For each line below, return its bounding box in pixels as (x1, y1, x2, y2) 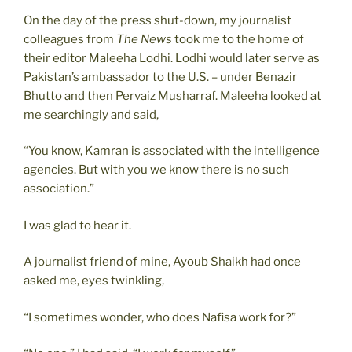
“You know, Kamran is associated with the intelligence (24, 144, 320, 159)
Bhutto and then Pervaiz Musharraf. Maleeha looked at (24, 88, 321, 103)
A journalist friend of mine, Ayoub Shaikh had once (24, 255, 301, 269)
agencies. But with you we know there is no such (24, 163, 289, 178)
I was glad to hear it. (24, 218, 131, 233)
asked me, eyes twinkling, (24, 273, 164, 288)
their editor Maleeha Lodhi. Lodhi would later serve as (24, 50, 320, 65)
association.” (24, 181, 94, 196)
